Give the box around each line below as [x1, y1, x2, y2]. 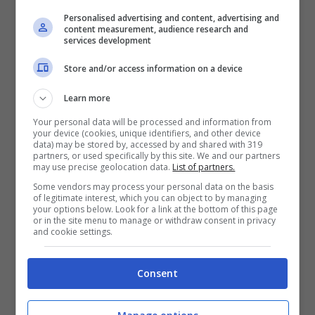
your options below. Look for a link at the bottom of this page [33, 202, 278, 215]
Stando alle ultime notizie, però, [21, 242, 220, 259]
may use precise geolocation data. [33, 160, 173, 173]
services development [64, 34, 152, 46]
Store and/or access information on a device [64, 63, 243, 75]
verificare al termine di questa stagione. [21, 290, 273, 307]
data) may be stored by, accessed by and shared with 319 [33, 138, 263, 150]
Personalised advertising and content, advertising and [64, 11, 280, 24]
